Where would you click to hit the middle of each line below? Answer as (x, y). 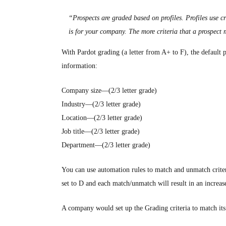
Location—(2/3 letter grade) (102, 118)
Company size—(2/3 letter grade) (109, 91)
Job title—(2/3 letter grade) (101, 131)
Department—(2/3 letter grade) (106, 145)
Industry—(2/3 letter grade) (101, 104)
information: (79, 66)
